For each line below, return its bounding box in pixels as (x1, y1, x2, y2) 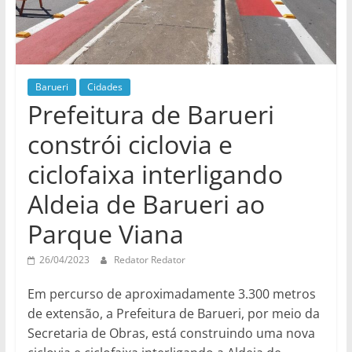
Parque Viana (27, 216, 184, 251)
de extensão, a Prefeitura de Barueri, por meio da (27, 304, 320, 322)
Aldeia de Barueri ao (27, 186, 265, 221)
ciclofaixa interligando (27, 156, 283, 191)
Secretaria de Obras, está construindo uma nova (27, 324, 315, 342)
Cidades (86, 79, 123, 93)
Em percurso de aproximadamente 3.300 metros (27, 284, 316, 302)
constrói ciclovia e (27, 126, 233, 161)
